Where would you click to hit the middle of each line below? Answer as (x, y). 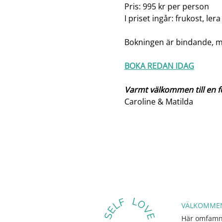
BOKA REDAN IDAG (159, 66)
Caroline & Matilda (159, 102)
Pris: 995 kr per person (166, 7)
